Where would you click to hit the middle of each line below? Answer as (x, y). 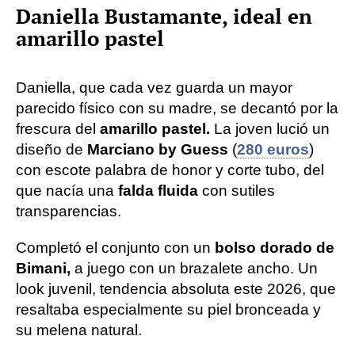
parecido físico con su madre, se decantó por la (177, 108)
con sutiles (239, 190)
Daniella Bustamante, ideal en (164, 16)
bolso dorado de (273, 247)
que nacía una (67, 190)
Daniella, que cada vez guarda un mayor (154, 87)
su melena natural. (79, 330)
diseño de (52, 149)
